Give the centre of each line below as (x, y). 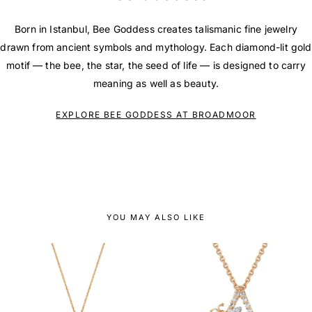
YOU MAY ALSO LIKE (156, 217)
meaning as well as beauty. (156, 83)
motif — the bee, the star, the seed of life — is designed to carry (156, 65)
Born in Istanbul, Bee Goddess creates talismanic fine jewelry (156, 29)
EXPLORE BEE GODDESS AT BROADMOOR (156, 115)
